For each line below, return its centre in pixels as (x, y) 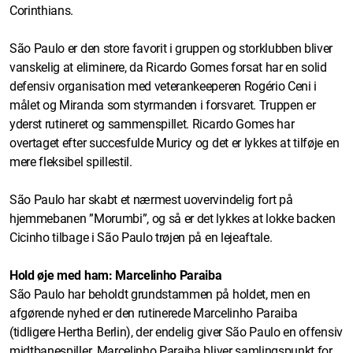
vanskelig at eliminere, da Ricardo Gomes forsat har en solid (168, 67)
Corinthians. (42, 10)
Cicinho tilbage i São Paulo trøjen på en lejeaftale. (141, 237)
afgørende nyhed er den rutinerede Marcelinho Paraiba (154, 313)
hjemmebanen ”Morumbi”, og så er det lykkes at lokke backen (173, 218)
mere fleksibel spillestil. (71, 162)
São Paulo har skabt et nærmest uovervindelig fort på (151, 199)
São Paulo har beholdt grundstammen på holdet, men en (160, 294)
